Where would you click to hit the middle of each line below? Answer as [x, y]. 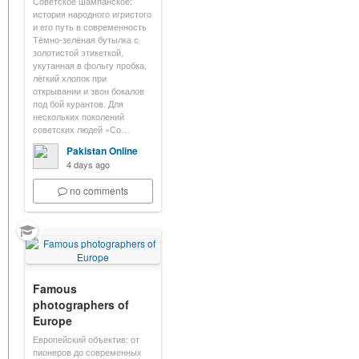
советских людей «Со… [81, 129]
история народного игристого [92, 14]
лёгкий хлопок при [70, 78]
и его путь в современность [90, 26]
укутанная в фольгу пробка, [90, 65]
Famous [55, 288]
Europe [52, 321]
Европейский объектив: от [86, 339]
